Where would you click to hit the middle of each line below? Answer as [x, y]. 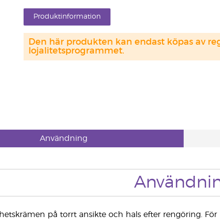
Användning [63, 138]
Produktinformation [67, 17]
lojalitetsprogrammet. [76, 51]
